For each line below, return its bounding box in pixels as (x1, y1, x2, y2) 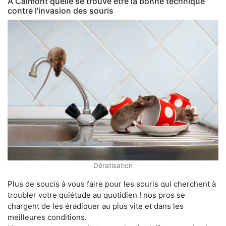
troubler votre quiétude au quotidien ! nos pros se (8, 190, 185, 200)
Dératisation (93, 161, 133, 169)
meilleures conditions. (8, 212, 87, 222)
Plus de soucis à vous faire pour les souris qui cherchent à (8, 179, 216, 189)
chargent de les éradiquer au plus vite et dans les (8, 201, 184, 211)
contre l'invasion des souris (8, 5, 114, 16)
